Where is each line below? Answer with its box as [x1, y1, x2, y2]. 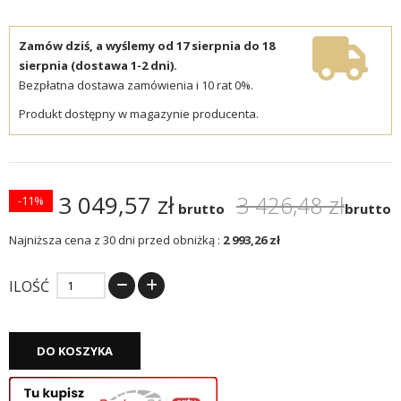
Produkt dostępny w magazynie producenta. [19, 106, 259, 123]
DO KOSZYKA [37, 343, 113, 360]
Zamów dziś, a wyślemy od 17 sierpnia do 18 [19, 38, 275, 55]
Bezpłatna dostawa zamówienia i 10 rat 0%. [19, 77, 253, 94]
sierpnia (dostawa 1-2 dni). [19, 57, 177, 74]
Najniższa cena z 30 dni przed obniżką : [9, 232, 220, 249]
